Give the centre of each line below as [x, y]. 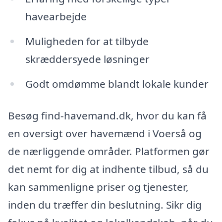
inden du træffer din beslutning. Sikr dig [105, 204]
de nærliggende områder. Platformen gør [109, 151]
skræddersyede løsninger [87, 59]
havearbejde [56, 17]
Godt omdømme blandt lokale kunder [117, 83]
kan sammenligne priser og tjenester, [98, 187]
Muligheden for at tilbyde [87, 41]
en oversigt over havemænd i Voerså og [105, 133]
